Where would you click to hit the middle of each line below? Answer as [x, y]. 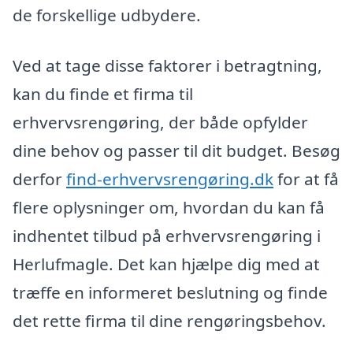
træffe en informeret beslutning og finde [170, 293]
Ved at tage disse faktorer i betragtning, [167, 66]
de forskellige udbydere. [107, 15]
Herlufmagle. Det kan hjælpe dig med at [166, 264]
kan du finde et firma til [103, 94]
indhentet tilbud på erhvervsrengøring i [167, 236]
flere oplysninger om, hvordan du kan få [169, 208]
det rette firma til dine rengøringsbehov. [169, 321]
